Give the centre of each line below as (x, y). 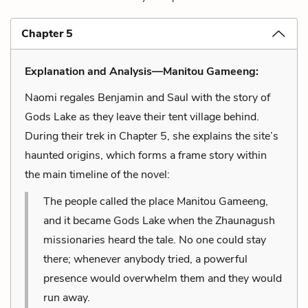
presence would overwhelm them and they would (163, 278)
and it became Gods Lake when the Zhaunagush (159, 220)
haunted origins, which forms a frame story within (146, 155)
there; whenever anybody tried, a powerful (145, 259)
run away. (67, 297)
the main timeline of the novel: (97, 174)
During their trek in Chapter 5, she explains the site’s (152, 136)
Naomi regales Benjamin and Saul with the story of (147, 97)
